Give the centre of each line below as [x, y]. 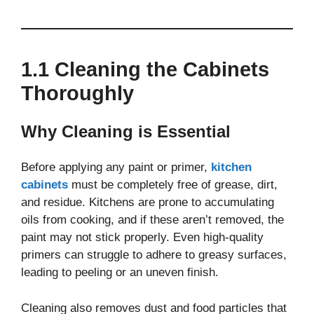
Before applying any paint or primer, [116, 168]
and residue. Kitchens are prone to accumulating [148, 203]
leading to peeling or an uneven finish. [120, 273]
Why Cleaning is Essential [126, 132]
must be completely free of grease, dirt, [173, 185]
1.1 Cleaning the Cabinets [145, 70]
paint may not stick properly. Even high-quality [142, 238]
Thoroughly [77, 94]
